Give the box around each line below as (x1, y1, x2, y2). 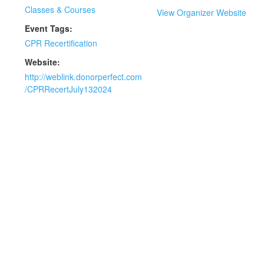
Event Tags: (25, 22, 72, 34)
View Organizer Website (157, 6, 246, 18)
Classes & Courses (25, 4, 95, 15)
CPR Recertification (25, 37, 97, 49)
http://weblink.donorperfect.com (25, 71, 142, 82)
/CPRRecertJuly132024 (25, 83, 112, 95)
